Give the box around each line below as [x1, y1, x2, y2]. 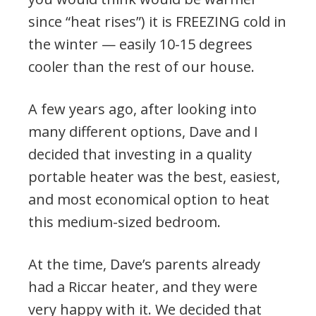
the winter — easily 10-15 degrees [28, 34, 253, 54]
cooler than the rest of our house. [28, 56, 255, 76]
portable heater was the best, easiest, [28, 166, 280, 186]
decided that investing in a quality [28, 144, 252, 164]
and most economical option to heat [28, 189, 269, 209]
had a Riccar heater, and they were [28, 276, 257, 296]
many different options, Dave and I [28, 121, 258, 141]
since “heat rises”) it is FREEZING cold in [28, 11, 286, 31]
